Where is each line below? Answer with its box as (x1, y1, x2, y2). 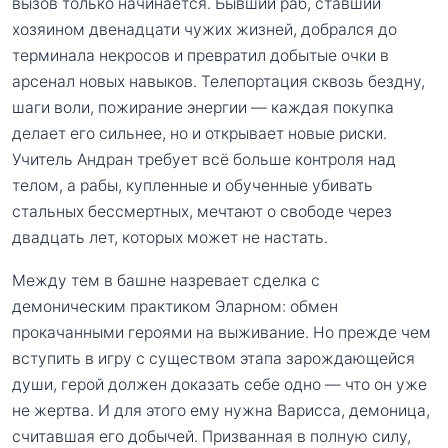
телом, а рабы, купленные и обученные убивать (12, 175, 373, 195)
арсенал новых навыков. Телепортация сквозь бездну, (12, 71, 425, 91)
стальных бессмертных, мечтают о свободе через (12, 201, 392, 221)
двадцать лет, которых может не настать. (12, 227, 328, 247)
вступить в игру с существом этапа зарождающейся (12, 349, 415, 369)
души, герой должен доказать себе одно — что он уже (12, 375, 427, 395)
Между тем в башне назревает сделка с (12, 271, 320, 291)
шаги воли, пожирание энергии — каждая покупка (12, 97, 394, 117)
